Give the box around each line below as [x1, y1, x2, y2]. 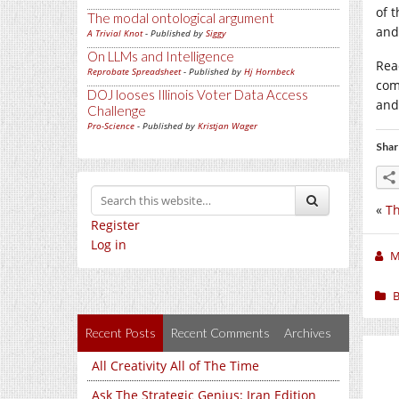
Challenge [87, 102, 146, 118]
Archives [284, 325, 331, 340]
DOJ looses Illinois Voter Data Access [87, 86, 308, 102]
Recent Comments [170, 325, 270, 340]
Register [91, 216, 140, 233]
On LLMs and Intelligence [87, 48, 234, 64]
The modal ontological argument [87, 10, 274, 26]
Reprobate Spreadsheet [87, 65, 181, 77]
